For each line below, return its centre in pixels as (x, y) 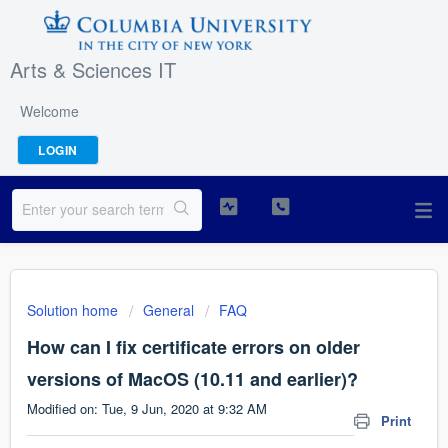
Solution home (74, 310)
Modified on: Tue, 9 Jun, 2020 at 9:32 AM (147, 408)
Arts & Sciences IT (93, 69)
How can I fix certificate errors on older (193, 347)
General (168, 310)
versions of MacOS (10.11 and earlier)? (192, 379)
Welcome (49, 111)
